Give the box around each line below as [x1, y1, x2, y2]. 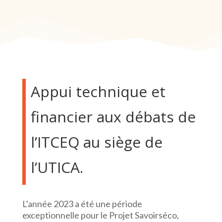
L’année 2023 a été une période [22, 198, 142, 209]
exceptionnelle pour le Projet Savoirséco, [22, 210, 179, 221]
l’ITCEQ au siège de [30, 132, 163, 152]
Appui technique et [30, 81, 166, 102]
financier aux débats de [30, 107, 196, 127]
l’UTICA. [30, 157, 83, 177]
